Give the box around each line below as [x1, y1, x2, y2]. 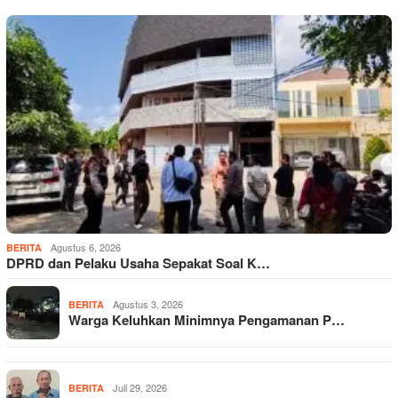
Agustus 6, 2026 [51, 240, 121, 255]
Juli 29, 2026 [113, 380, 167, 395]
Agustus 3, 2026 [113, 297, 183, 312]
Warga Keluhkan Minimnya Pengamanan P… [68, 310, 345, 330]
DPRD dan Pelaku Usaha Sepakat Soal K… [6, 253, 270, 274]
